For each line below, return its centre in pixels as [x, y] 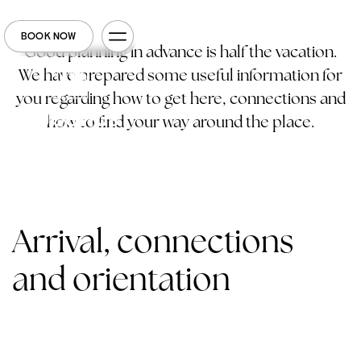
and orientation [121, 279]
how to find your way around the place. [180, 122]
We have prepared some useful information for [180, 75]
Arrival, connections [153, 241]
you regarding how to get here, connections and [180, 98]
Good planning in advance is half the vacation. [180, 52]
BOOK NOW [49, 36]
